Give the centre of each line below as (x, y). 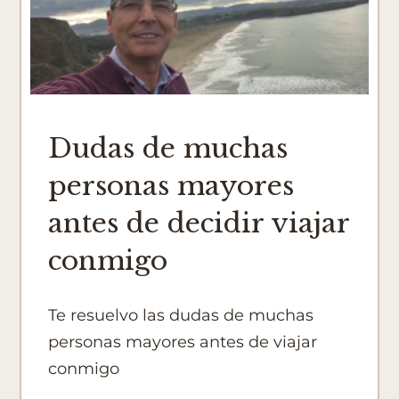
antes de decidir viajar (199, 224)
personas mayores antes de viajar (183, 342)
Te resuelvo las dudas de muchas (181, 316)
